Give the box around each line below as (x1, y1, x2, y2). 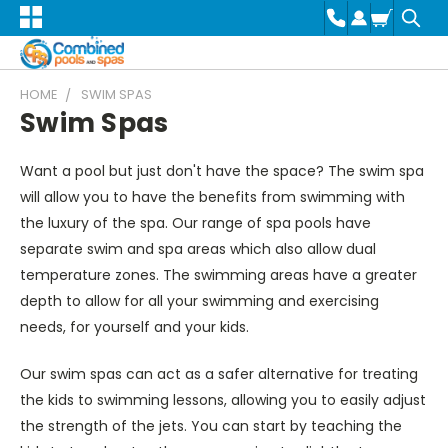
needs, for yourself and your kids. (20, 316, 249, 337)
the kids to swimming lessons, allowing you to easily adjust (20, 389, 426, 410)
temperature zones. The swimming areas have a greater (20, 264, 417, 285)
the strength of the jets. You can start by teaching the (20, 415, 402, 436)
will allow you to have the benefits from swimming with (20, 186, 405, 207)
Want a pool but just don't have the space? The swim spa (20, 160, 424, 181)
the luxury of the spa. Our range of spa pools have (20, 212, 371, 233)
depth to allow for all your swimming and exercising (20, 290, 379, 311)
